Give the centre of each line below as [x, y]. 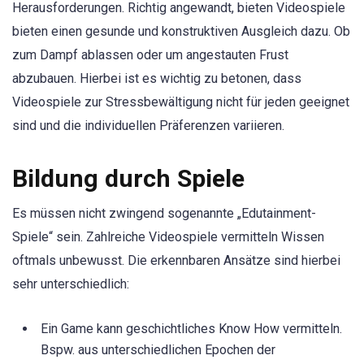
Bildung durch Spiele [128, 179]
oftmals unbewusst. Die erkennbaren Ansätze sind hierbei [176, 261]
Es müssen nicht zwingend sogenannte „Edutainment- [164, 214]
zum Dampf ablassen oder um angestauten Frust [150, 55]
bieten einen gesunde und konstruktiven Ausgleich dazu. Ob [181, 32]
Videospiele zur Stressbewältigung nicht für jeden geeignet [181, 102]
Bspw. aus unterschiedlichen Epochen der [158, 350]
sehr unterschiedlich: [71, 284]
